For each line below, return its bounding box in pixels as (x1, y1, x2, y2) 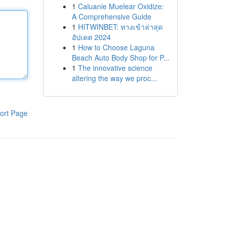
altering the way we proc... (71, 73, 157, 83)
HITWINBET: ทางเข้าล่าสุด (78, 22, 163, 32)
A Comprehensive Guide (71, 11, 151, 22)
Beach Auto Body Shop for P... (71, 52, 169, 63)
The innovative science (78, 63, 152, 73)
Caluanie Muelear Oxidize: (78, 1, 164, 11)
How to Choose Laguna (78, 42, 155, 52)
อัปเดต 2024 (71, 32, 111, 42)
